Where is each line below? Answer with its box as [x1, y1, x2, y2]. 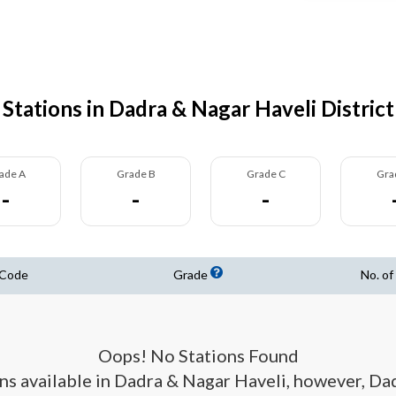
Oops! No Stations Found [98, 345, 299, 366]
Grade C [246, 167, 286, 180]
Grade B [116, 167, 156, 180]
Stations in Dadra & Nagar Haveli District [2, 95, 394, 121]
